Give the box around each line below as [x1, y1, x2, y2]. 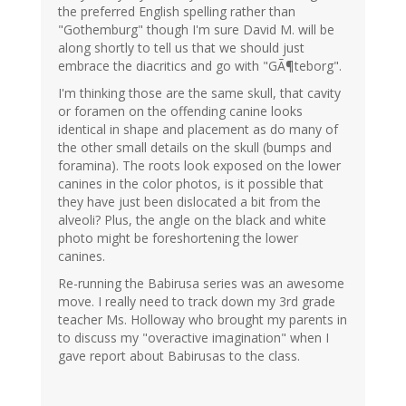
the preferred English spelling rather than [58, 3, 295, 21]
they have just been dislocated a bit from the [58, 193, 321, 211]
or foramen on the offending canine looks [58, 102, 303, 121]
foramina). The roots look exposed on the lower [58, 157, 341, 175]
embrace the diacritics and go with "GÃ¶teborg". [58, 57, 342, 75]
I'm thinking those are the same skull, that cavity [58, 84, 341, 102]
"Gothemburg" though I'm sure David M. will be [58, 21, 334, 39]
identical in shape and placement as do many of [58, 121, 338, 139]
